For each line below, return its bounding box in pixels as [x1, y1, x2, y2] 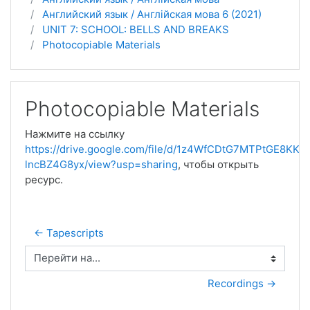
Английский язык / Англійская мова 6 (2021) [42, 8, 262, 21]
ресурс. [25, 173, 63, 186]
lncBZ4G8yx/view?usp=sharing [25, 158, 178, 171]
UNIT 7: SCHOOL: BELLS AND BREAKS [42, 23, 229, 36]
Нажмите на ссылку [25, 127, 125, 140]
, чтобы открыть [178, 158, 259, 171]
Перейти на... [24, 257, 91, 271]
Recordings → [208, 276, 276, 290]
